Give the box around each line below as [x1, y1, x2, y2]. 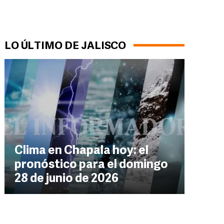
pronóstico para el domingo [14, 159, 168, 171]
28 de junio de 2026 [14, 173, 118, 185]
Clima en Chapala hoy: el [14, 145, 148, 157]
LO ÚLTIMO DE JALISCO [4, 41, 126, 51]
